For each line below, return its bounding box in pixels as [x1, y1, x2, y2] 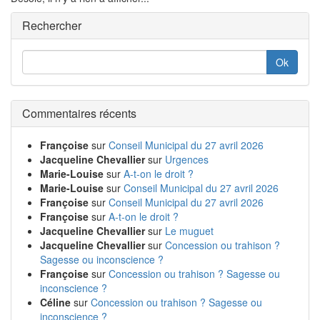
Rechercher [22, 16, 81, 34]
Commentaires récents [22, 104, 136, 121]
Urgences [165, 151, 209, 166]
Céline [40, 294, 71, 309]
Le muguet [165, 223, 214, 238]
